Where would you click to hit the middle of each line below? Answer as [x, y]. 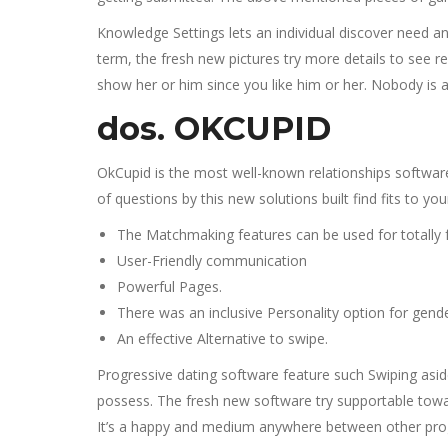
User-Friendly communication [212, 260]
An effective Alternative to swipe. [222, 338]
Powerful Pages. [169, 286]
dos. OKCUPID [214, 128]
